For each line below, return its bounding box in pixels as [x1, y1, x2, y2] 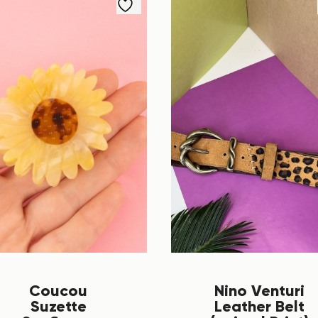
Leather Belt [214, 295, 305, 316]
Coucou [29, 280, 88, 300]
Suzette [30, 295, 87, 316]
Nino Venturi [214, 280, 305, 300]
